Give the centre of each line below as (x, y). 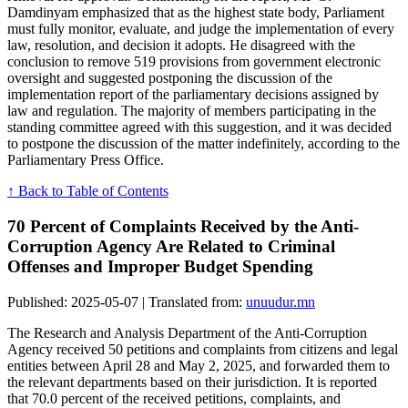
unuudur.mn (280, 301)
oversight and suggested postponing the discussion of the (170, 78)
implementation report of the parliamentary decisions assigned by (193, 95)
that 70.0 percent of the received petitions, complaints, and (174, 398)
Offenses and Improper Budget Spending (160, 267)
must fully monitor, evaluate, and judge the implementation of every (201, 29)
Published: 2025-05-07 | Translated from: (127, 301)
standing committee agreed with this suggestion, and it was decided (199, 127)
